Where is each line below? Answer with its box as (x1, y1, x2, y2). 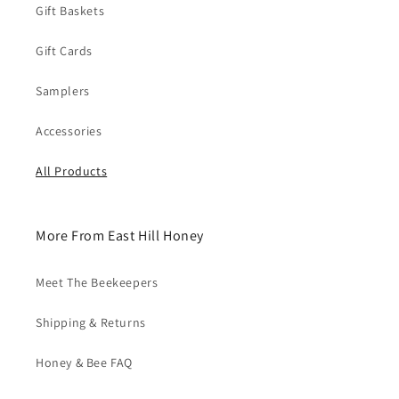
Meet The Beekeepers (36, 274, 159, 290)
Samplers (36, 83, 90, 99)
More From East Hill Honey (36, 226, 204, 245)
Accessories (36, 123, 102, 139)
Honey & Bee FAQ (36, 354, 133, 370)
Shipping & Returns (36, 314, 146, 330)
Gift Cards (36, 43, 93, 59)
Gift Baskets (36, 3, 105, 19)
